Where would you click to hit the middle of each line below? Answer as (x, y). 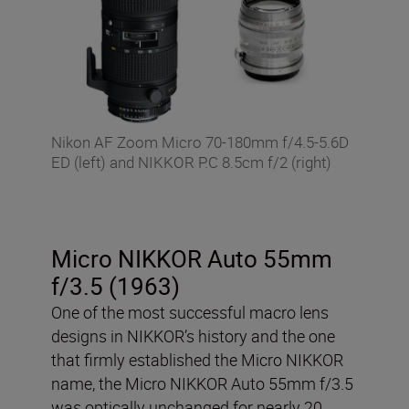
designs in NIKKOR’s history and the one (193, 336)
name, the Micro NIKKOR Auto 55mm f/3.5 (202, 384)
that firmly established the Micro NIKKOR (197, 360)
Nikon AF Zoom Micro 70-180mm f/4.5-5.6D (200, 142)
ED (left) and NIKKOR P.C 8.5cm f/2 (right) (191, 163)
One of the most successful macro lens (190, 313)
